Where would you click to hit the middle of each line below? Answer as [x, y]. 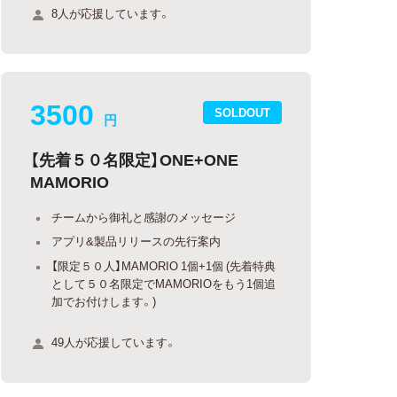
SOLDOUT [242, 112]
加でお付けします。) [104, 300]
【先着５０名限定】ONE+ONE [135, 159]
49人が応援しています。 [114, 341]
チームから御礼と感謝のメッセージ [144, 216]
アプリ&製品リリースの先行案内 [136, 241]
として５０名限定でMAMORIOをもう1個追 [164, 283]
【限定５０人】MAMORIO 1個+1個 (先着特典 [164, 265]
